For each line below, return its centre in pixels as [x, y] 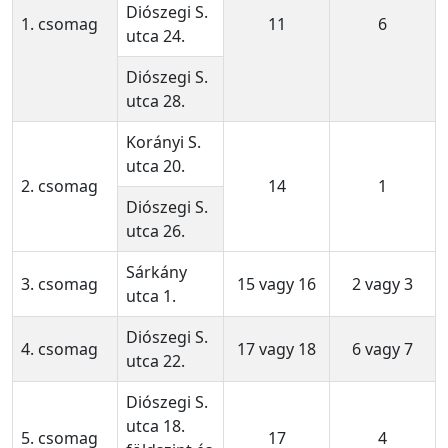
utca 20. [155, 165]
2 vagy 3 [382, 283]
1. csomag [59, 23]
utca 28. [155, 100]
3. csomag [59, 283]
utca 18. [155, 425]
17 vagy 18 [276, 348]
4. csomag [59, 348]
